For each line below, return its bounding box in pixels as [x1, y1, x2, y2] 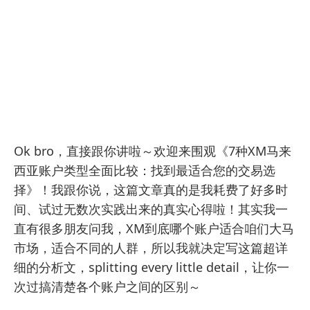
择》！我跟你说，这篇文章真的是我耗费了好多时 [14, 181, 288, 199]
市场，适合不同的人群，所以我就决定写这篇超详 [14, 239, 288, 257]
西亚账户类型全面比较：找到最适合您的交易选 [14, 162, 275, 179]
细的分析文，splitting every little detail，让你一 [14, 259, 289, 276]
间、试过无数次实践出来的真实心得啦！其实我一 [14, 201, 288, 218]
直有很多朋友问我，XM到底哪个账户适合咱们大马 [14, 220, 294, 237]
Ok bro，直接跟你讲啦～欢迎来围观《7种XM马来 [14, 143, 291, 160]
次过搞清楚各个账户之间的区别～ [14, 278, 201, 295]
